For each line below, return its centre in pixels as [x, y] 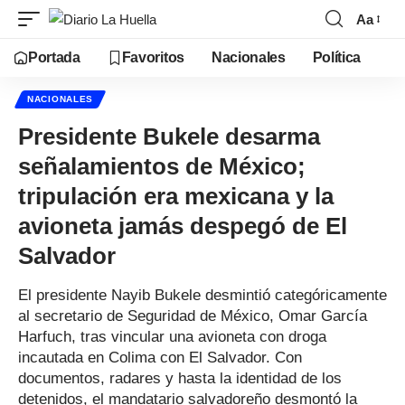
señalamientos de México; [162, 166]
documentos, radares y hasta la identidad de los [180, 378]
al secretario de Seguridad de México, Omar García [193, 316]
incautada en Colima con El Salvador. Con [160, 358]
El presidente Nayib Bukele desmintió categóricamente [202, 295]
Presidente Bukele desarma [169, 137]
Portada [54, 57]
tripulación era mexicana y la [176, 196]
